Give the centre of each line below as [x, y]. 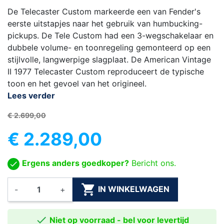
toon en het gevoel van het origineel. [77, 84]
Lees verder [31, 96]
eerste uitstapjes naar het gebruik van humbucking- [105, 24]
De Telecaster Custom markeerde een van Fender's [104, 12]
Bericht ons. [152, 163]
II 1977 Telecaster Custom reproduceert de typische [106, 72]
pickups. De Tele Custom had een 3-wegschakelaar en [110, 36]
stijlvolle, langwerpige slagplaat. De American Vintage [109, 60]
